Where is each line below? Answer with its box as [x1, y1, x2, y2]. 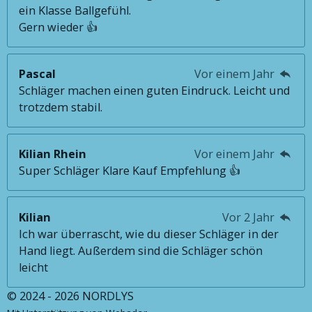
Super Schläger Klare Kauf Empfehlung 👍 [19, 162, 241, 178]
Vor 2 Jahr [221, 209, 277, 225]
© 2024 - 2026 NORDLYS [7, 288, 134, 304]
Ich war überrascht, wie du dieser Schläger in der [19, 226, 279, 242]
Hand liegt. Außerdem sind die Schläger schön [19, 242, 263, 258]
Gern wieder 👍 [19, 19, 98, 36]
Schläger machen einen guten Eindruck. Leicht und [19, 83, 290, 99]
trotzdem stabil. [19, 100, 103, 116]
